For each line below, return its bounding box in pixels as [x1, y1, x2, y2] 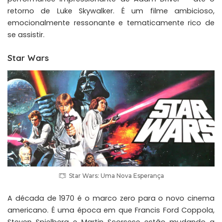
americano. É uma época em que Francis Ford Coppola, [7, 205, 215, 215]
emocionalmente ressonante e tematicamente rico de [7, 17, 215, 28]
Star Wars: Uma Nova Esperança [68, 171, 164, 179]
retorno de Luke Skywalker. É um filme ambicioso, [7, 5, 215, 16]
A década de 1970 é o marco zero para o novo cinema [7, 193, 215, 203]
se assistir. [7, 29, 45, 40]
